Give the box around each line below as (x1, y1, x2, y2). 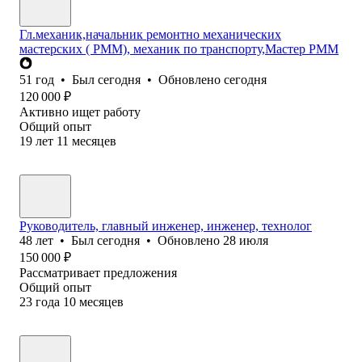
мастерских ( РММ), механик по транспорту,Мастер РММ (19, 41, 339, 56)
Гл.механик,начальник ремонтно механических (19, 27, 281, 41)
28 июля (223, 233, 268, 247)
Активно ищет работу (19, 104, 141, 119)
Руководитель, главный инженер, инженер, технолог (19, 218, 312, 233)
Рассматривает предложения (19, 265, 177, 280)
